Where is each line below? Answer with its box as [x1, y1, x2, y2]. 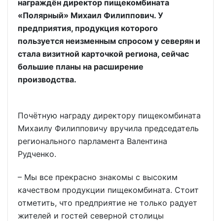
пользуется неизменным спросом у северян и [18, 36, 200, 46]
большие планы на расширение [18, 62, 144, 72]
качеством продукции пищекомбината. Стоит [18, 184, 199, 195]
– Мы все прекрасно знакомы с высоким [18, 172, 178, 182]
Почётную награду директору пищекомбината [18, 110, 201, 120]
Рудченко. [18, 148, 56, 159]
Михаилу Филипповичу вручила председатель [18, 123, 199, 133]
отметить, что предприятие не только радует [18, 197, 197, 208]
